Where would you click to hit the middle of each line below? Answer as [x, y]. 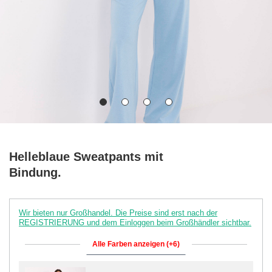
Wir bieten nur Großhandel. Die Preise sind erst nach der [118, 212]
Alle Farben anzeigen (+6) [136, 244]
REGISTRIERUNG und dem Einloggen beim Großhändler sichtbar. [135, 222]
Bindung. [35, 172]
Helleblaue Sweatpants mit [86, 156]
